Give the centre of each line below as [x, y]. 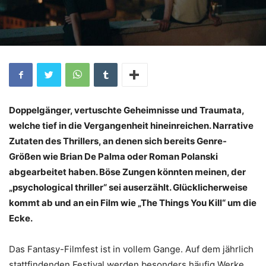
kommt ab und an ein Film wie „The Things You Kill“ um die [133, 203]
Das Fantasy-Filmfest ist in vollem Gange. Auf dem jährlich [131, 249]
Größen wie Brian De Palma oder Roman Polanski [113, 157]
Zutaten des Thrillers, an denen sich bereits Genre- [118, 141]
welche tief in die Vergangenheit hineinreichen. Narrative [131, 126]
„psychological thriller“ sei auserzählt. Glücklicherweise [128, 188]
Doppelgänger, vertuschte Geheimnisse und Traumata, [126, 110]
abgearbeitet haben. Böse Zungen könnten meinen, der [127, 172]
